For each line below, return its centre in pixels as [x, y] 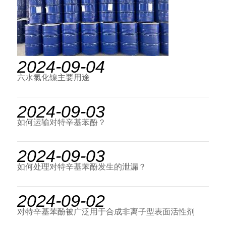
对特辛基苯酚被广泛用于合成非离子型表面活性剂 [106, 212]
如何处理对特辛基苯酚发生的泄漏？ [81, 167]
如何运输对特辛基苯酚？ [61, 122]
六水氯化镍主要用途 [53, 77]
